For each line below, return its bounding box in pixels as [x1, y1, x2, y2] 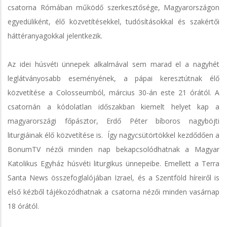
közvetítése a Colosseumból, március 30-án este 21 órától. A [8, 87, 219, 97]
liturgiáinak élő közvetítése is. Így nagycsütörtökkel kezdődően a [8, 130, 219, 140]
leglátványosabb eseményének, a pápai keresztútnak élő [8, 73, 219, 83]
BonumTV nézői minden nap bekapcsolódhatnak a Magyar [8, 144, 219, 154]
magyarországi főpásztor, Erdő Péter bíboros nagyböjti [8, 116, 219, 126]
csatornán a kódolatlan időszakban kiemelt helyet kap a [8, 101, 219, 111]
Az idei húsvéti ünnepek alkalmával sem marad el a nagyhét [8, 59, 219, 69]
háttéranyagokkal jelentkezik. [8, 30, 102, 41]
